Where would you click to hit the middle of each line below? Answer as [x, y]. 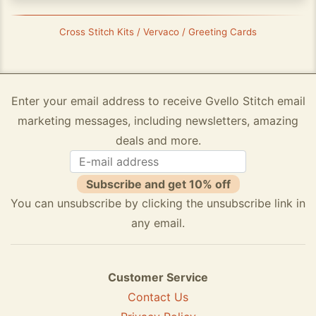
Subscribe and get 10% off [158, 184]
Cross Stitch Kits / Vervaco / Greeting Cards [158, 32]
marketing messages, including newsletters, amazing [158, 121]
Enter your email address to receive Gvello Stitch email [158, 101]
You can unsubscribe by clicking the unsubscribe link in [158, 203]
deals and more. [158, 140]
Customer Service [158, 277]
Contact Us [158, 297]
